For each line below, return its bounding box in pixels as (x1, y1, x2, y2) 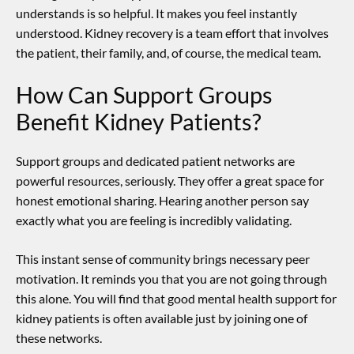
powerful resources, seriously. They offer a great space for (16, 173, 324, 189)
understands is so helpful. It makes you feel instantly (16, 6, 297, 21)
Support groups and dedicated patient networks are (16, 153, 295, 169)
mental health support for (198, 291, 337, 307)
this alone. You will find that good (16, 291, 198, 307)
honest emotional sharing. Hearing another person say (16, 193, 309, 209)
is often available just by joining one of (100, 311, 307, 326)
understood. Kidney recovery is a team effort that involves (16, 25, 329, 41)
